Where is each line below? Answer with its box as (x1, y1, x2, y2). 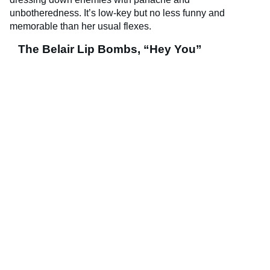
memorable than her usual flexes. (10, 20, 151, 31)
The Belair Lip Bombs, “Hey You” (18, 42, 202, 55)
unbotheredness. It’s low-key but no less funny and (10, 7, 225, 18)
